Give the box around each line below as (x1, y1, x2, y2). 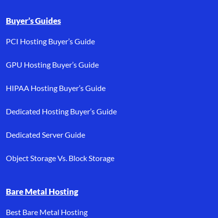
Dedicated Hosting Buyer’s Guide (6, 106, 117, 116)
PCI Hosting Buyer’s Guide (6, 36, 95, 46)
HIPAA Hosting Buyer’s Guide (6, 83, 106, 92)
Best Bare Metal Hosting (6, 207, 88, 217)
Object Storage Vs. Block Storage (6, 153, 114, 163)
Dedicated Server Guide (6, 129, 85, 139)
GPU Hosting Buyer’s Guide (6, 59, 99, 69)
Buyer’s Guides (6, 15, 61, 26)
